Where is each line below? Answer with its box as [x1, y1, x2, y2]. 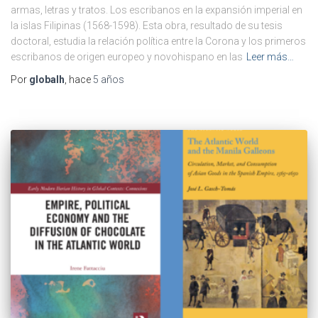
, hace [65, 73, 93, 85]
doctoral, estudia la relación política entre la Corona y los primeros [11, 35, 306, 47]
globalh [29, 73, 65, 85]
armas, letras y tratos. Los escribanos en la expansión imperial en [11, 4, 302, 16]
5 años [93, 73, 124, 85]
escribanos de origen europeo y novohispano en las [11, 50, 243, 62]
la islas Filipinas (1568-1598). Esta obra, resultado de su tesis [11, 19, 283, 31]
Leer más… [246, 50, 294, 62]
